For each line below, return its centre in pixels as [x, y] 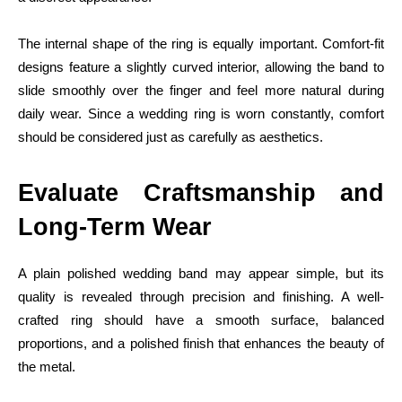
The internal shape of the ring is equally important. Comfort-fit [201, 43]
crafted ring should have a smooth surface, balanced [201, 319]
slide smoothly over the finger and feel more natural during [201, 90]
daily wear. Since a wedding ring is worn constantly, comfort [201, 113]
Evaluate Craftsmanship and [201, 192]
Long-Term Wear [115, 227]
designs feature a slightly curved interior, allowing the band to [201, 66]
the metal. [47, 366]
